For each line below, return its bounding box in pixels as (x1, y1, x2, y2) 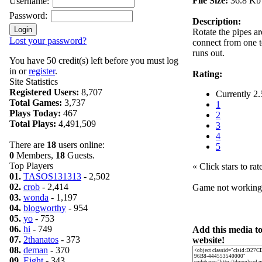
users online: (56, 140, 105, 150)
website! (192, 235, 225, 245)
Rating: (192, 69, 222, 79)
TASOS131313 (23, 171, 81, 181)
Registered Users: (9, 87, 79, 97)
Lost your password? (9, 36, 87, 46)
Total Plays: (9, 119, 56, 129)
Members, (14, 150, 56, 160)
